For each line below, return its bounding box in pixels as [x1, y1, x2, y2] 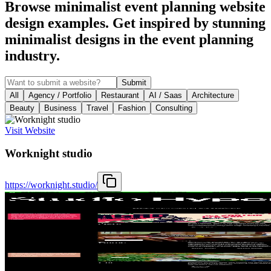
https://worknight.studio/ [5, 180, 97, 191]
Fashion [118, 103, 146, 113]
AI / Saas [149, 90, 182, 100]
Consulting [155, 103, 192, 113]
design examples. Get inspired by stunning [5, 15, 266, 31]
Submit [122, 77, 146, 87]
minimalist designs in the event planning [5, 31, 253, 47]
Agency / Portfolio [28, 90, 91, 100]
